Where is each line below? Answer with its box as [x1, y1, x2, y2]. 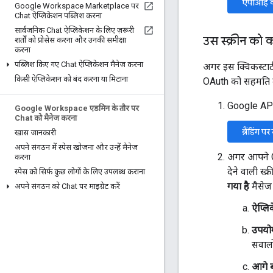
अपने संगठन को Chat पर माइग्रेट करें [15, 182, 120, 191]
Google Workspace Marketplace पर [15, 1, 139, 10]
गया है [227, 180, 249, 192]
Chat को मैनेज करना [15, 113, 77, 122]
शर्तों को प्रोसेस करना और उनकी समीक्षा [15, 35, 126, 44]
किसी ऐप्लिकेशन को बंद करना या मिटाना [15, 74, 128, 83]
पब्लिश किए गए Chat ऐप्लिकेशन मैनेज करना [15, 60, 143, 69]
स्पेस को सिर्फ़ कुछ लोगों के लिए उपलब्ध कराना [15, 167, 145, 176]
